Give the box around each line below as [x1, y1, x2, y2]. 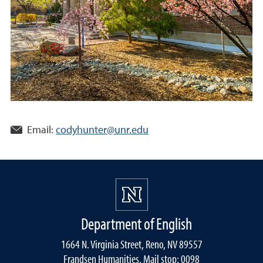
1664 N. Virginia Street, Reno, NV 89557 [60, 237, 203, 251]
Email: [27, 125, 53, 136]
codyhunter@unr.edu [56, 125, 149, 136]
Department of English [80, 213, 192, 234]
